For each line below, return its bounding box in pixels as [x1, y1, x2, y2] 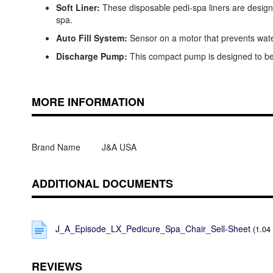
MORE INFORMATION [32, 94, 144, 110]
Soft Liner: [56, 1, 102, 14]
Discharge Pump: [56, 50, 127, 63]
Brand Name [32, 141, 80, 154]
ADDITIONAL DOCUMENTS [32, 175, 173, 192]
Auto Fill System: [56, 32, 127, 44]
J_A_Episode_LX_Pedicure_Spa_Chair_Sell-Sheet [55, 222, 250, 235]
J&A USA [102, 141, 136, 154]
